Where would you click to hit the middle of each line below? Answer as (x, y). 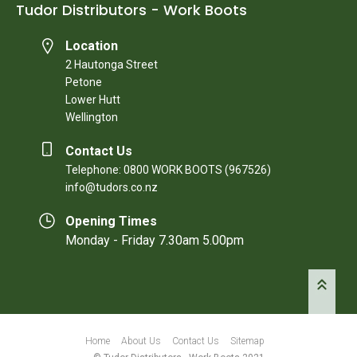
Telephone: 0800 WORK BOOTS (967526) (168, 169)
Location (92, 45)
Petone (84, 82)
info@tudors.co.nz (112, 187)
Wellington (92, 117)
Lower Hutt (93, 99)
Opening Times (111, 221)
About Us (141, 341)
